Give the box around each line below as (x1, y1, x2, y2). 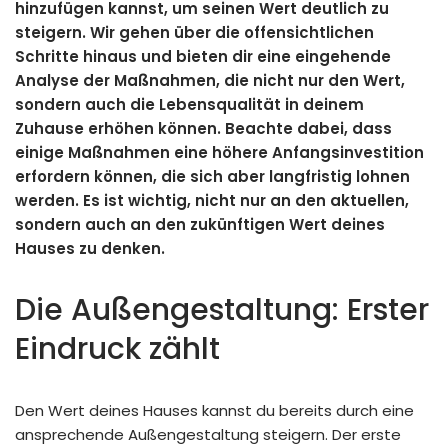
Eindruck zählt (15, 328, 220, 371)
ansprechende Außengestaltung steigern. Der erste (15, 424, 401, 446)
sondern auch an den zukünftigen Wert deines (15, 214, 385, 236)
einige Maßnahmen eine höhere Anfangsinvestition (15, 142, 424, 164)
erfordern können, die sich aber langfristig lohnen (15, 166, 410, 188)
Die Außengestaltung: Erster (15, 289, 429, 332)
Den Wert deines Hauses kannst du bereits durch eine (15, 400, 414, 422)
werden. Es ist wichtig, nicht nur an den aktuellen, (15, 190, 409, 212)
